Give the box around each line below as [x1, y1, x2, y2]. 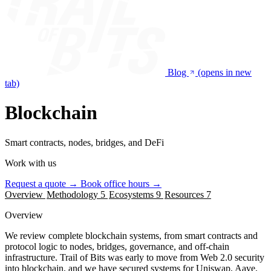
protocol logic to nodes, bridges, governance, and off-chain [5, 241, 229, 252]
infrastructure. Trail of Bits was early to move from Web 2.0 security [5, 252, 264, 263]
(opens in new [198, 67, 252, 77]
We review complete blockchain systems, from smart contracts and [5, 230, 258, 241]
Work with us [5, 157, 56, 168]
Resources [165, 189, 204, 200]
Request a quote [5, 178, 68, 189]
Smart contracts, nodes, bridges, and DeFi [5, 137, 164, 148]
